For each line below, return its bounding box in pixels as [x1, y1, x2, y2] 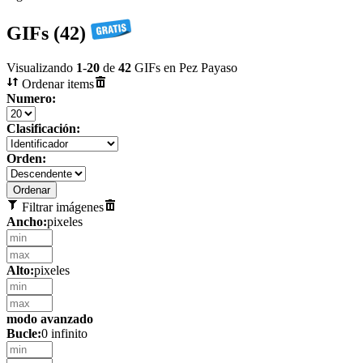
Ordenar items [19, 76, 94, 91]
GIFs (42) [6, 22, 91, 44]
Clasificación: [6, 121, 80, 135]
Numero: [6, 91, 56, 105]
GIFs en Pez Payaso [131, 60, 237, 75]
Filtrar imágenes [19, 199, 104, 214]
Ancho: [6, 214, 47, 228]
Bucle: [6, 326, 41, 340]
